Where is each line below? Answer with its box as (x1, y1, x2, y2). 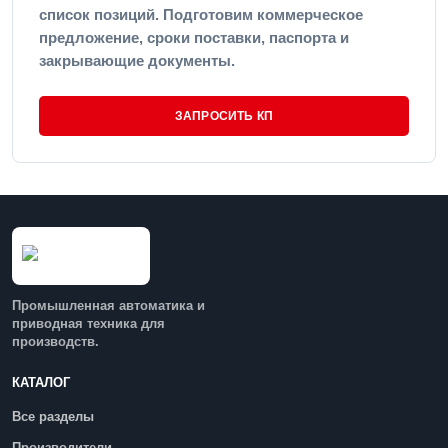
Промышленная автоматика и (12, 298, 205, 313)
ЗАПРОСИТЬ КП (174, 109, 274, 123)
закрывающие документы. (39, 52, 235, 69)
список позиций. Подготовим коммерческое (39, 6, 363, 23)
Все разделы (12, 409, 94, 424)
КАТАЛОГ (12, 375, 70, 390)
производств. (12, 334, 99, 349)
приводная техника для (12, 316, 165, 331)
